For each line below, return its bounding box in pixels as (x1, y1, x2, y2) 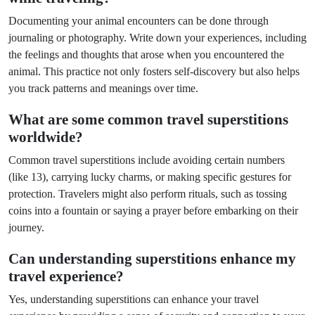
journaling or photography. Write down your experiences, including (8, 32, 307, 44)
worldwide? (8, 129, 83, 146)
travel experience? (8, 268, 124, 285)
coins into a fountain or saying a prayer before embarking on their (8, 205, 298, 217)
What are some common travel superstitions (8, 111, 288, 128)
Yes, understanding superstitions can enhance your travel (8, 293, 259, 305)
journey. (8, 221, 44, 233)
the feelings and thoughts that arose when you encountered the (8, 49, 284, 60)
